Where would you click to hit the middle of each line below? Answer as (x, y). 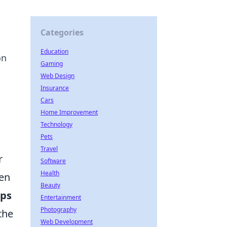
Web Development (67, 222)
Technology (56, 124)
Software (53, 161)
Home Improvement (69, 112)
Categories (62, 32)
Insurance (55, 88)
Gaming (52, 64)
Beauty (50, 185)
